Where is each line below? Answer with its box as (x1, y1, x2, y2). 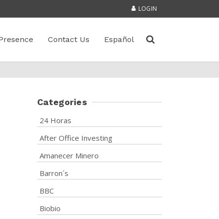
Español (104, 35, 134, 44)
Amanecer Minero (40, 151, 99, 160)
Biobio (40, 203, 61, 213)
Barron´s (40, 168, 68, 178)
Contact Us (48, 35, 89, 44)
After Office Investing (40, 133, 112, 143)
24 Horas (40, 115, 71, 125)
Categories (37, 97, 87, 107)
